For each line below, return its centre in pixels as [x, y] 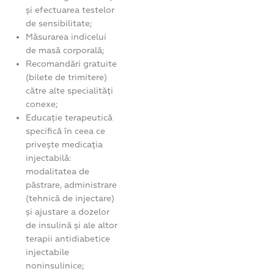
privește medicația [65, 144]
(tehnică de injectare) [70, 198]
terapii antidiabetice [68, 239]
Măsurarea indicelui [66, 37]
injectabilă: [49, 158]
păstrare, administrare [72, 185]
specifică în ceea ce [66, 131]
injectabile [48, 252]
